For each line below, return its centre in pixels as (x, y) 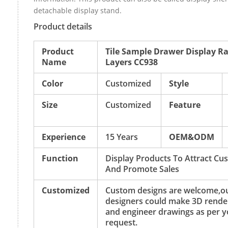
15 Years (122, 137)
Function (60, 158)
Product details (63, 26)
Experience (64, 137)
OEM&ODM (192, 137)
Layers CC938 (132, 62)
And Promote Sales (142, 169)
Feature (185, 105)
